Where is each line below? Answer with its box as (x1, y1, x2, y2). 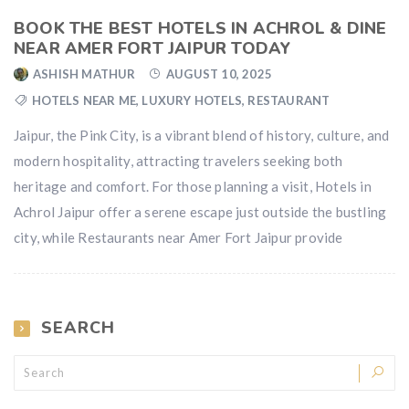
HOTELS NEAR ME (32, 92, 137, 108)
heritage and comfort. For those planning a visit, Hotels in (14, 177, 372, 194)
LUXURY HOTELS (142, 92, 243, 108)
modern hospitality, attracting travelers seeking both (14, 152, 343, 169)
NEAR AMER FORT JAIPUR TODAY (14, 37, 291, 59)
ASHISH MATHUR (33, 66, 136, 81)
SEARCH (41, 316, 115, 339)
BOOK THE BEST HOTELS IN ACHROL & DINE (14, 16, 387, 39)
